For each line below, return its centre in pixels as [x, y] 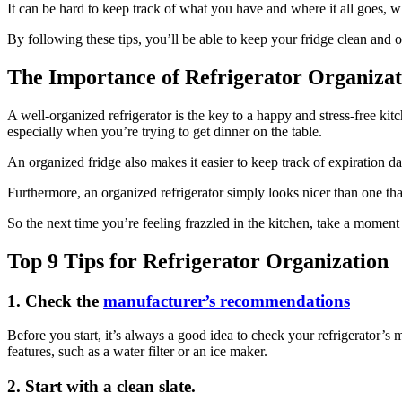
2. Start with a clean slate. [101, 386]
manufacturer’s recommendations [227, 301]
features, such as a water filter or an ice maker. [137, 352]
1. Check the [55, 301]
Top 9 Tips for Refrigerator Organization [198, 261]
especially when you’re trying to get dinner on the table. [165, 131]
